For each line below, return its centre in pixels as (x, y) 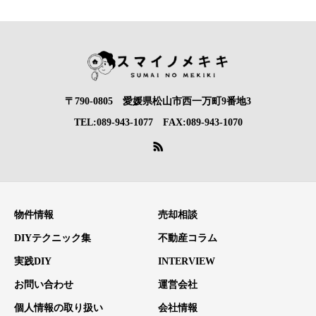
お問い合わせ (44, 285)
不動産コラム (188, 238)
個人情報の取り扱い (59, 308)
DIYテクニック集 (53, 238)
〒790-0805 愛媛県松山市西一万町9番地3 (158, 102)
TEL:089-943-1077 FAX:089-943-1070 (158, 123)
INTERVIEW (187, 262)
